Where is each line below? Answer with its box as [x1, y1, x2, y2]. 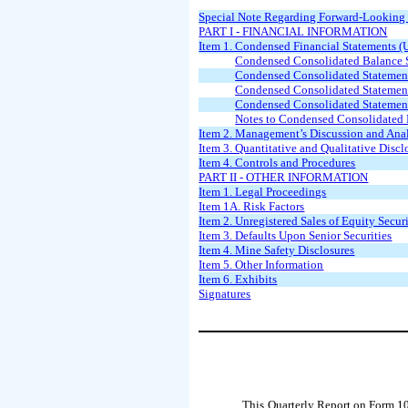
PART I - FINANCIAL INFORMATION [199, 24, 388, 38]
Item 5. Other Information [199, 257, 324, 271]
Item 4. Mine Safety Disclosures [199, 242, 355, 257]
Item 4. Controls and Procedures [199, 155, 356, 169]
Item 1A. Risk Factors [199, 199, 305, 213]
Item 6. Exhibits [199, 271, 278, 286]
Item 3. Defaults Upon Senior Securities [199, 228, 393, 242]
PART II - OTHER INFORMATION [199, 169, 369, 184]
